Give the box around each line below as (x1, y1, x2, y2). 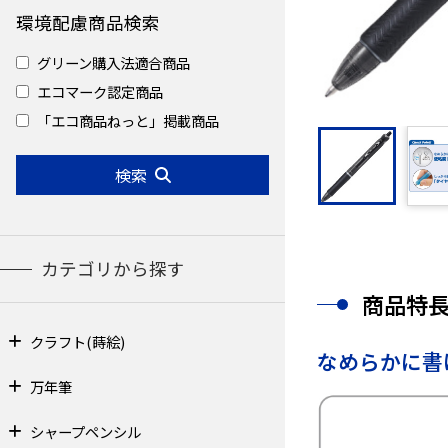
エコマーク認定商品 (37, 81, 163, 103)
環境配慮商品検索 (16, 10, 160, 36)
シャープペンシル (29, 421, 141, 443)
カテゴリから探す (40, 256, 185, 282)
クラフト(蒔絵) (29, 331, 125, 353)
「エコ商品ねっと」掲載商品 (37, 110, 219, 132)
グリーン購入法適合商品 (37, 52, 190, 74)
